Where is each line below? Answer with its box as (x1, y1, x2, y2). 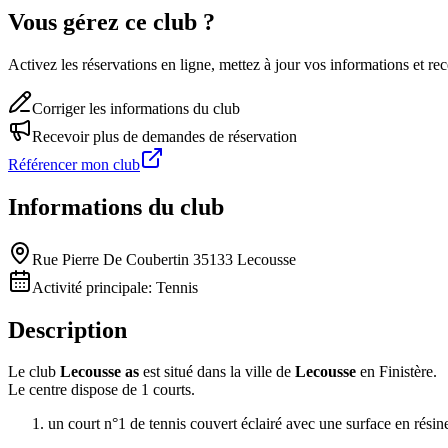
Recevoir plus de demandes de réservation (32, 127, 297, 145)
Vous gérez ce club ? (8, 8, 215, 35)
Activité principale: (32, 278, 156, 296)
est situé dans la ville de (139, 363, 295, 381)
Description (8, 316, 127, 343)
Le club (8, 363, 60, 381)
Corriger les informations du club (32, 99, 240, 117)
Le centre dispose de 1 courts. (8, 381, 195, 399)
